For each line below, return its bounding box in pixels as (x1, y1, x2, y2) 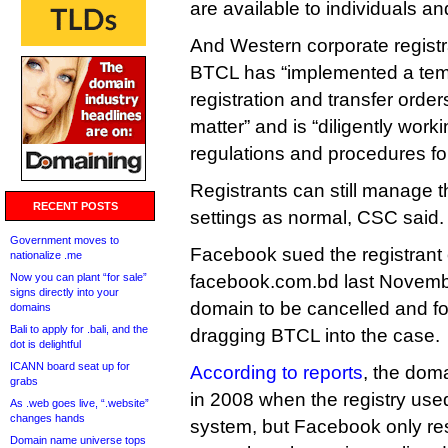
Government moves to (10, 234, 119, 246)
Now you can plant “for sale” (10, 271, 147, 283)
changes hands (10, 412, 85, 424)
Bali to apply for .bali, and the (10, 323, 148, 335)
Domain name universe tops (10, 434, 146, 446)
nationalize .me (10, 249, 82, 261)
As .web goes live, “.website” (10, 397, 149, 409)
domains (10, 301, 51, 313)
